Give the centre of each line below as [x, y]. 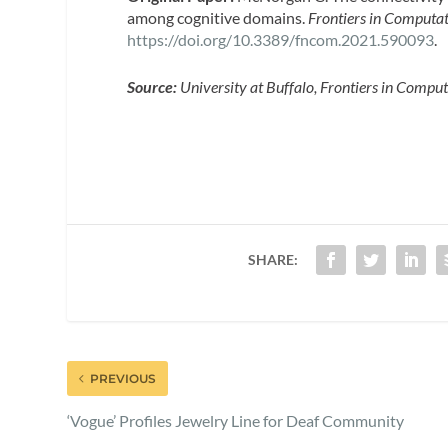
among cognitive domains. [218, 17]
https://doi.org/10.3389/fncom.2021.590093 [281, 39]
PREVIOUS [123, 378]
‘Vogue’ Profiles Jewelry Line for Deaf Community [236, 420]
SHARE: [272, 259]
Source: [154, 87]
